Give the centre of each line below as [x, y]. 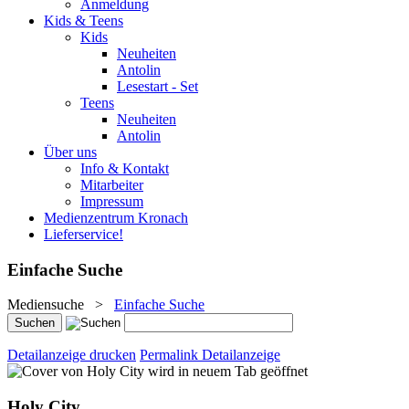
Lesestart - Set [157, 86]
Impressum [112, 201]
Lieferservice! [84, 234]
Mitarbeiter [112, 185]
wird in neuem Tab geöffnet [228, 372]
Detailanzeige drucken [72, 355]
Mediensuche [46, 305]
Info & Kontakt [125, 168]
